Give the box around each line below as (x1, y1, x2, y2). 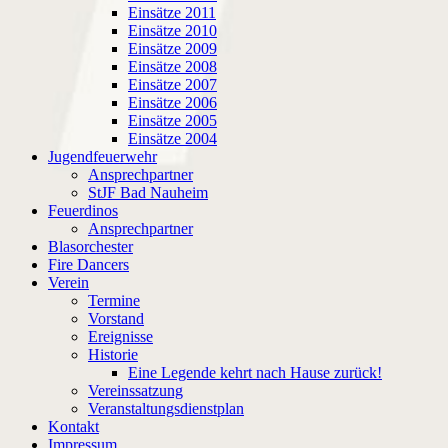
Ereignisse (88, 327, 153, 345)
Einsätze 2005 (128, 111, 217, 129)
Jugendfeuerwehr (48, 147, 157, 165)
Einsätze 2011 (128, 3, 216, 21)
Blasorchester (48, 237, 133, 255)
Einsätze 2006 (128, 93, 217, 111)
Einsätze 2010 (128, 21, 217, 39)
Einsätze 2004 (128, 129, 217, 147)
